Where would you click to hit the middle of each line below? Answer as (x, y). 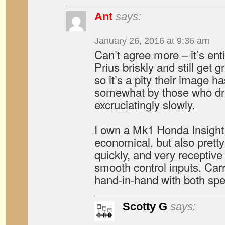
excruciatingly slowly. (145, 104)
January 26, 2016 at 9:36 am (152, 41)
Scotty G (145, 207)
